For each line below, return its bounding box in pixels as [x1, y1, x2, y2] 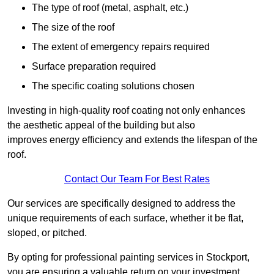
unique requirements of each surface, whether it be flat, [7, 213, 243, 224]
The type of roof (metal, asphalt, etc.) [32, 2, 188, 13]
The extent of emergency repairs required [32, 42, 210, 53]
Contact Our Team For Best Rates [64, 174, 210, 185]
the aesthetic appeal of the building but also [7, 120, 195, 131]
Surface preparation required [32, 61, 156, 72]
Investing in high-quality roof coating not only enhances [7, 105, 245, 116]
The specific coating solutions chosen [32, 81, 194, 92]
